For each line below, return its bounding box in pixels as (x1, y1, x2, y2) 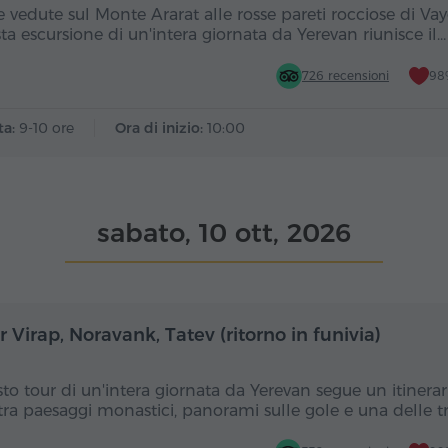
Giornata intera (120, 322, 224, 340)
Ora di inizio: (115, 119, 207, 137)
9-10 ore (19, 119, 74, 137)
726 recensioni (302, 68, 389, 83)
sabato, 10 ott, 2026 (97, 217, 351, 249)
